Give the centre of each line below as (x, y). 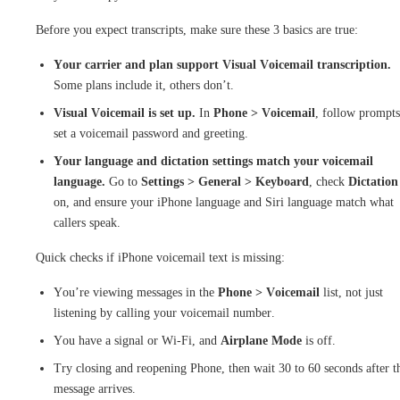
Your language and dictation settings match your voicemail (213, 161)
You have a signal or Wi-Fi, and (137, 340)
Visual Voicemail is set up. (125, 112)
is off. (319, 340)
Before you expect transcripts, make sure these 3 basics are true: (197, 29)
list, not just (351, 292)
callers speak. (87, 222)
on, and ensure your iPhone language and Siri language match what (224, 202)
